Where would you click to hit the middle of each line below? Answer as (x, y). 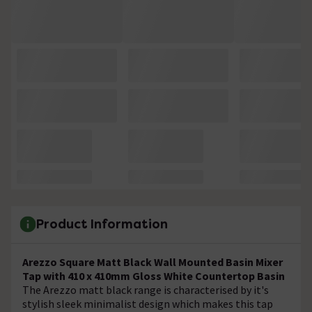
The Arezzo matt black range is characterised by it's (146, 289)
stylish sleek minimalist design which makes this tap (148, 303)
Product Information (102, 224)
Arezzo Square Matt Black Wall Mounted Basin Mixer (153, 262)
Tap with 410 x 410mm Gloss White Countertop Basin (154, 275)
